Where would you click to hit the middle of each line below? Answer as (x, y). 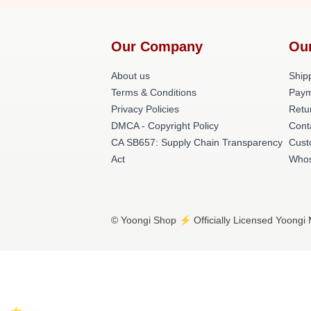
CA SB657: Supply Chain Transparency (197, 142)
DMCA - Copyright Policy (165, 126)
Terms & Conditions (154, 92)
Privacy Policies (145, 109)
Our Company (157, 47)
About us (131, 76)
